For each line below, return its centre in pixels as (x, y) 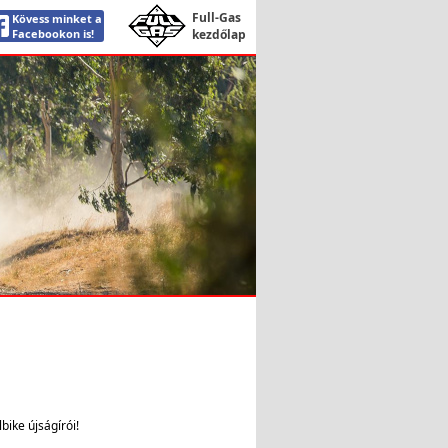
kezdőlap (219, 34)
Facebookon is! (53, 33)
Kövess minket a (57, 18)
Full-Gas (216, 17)
